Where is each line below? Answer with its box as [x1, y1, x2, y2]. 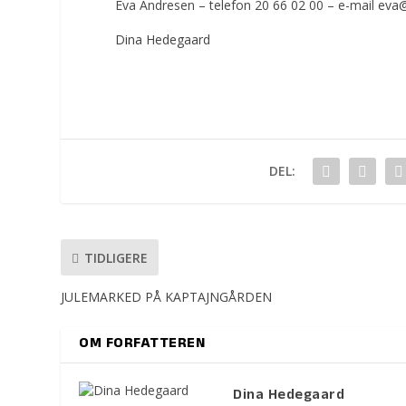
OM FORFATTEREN [79, 333, 206, 357]
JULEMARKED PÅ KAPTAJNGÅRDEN [61, 288, 273, 306]
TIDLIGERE [84, 248, 149, 266]
